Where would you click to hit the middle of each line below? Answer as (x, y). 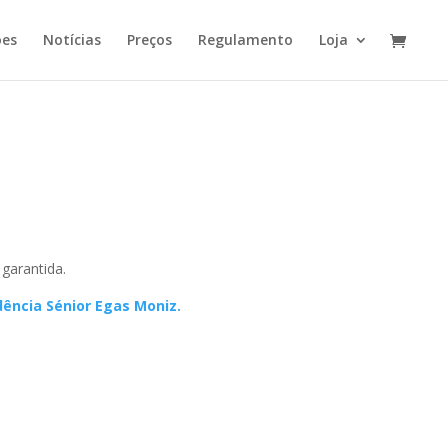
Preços (149, 39)
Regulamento (245, 39)
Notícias (72, 39)
